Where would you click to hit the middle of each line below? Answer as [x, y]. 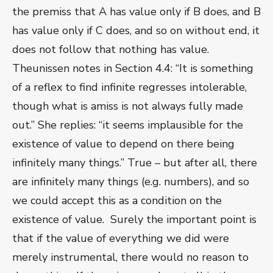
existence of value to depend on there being [123, 144]
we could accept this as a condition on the [117, 201]
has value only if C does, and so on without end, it [136, 31]
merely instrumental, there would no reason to [130, 257]
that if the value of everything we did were [121, 239]
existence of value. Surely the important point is [134, 220]
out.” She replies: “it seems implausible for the [128, 125]
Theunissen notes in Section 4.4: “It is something [133, 69]
